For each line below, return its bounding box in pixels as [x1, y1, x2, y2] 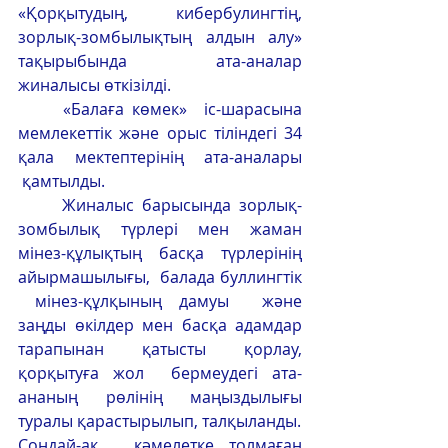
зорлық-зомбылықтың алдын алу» [18, 26, 302, 48]
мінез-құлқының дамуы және [18, 290, 302, 312]
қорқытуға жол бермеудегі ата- [18, 362, 302, 384]
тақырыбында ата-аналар [18, 50, 302, 72]
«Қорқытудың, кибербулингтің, [18, 2, 302, 24]
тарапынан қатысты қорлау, [18, 338, 302, 360]
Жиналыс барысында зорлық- [18, 194, 62, 216]
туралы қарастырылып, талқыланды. [18, 410, 301, 432]
